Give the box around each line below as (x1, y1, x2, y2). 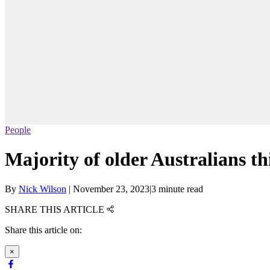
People (5, 125, 31, 136)
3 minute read (151, 183, 203, 194)
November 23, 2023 (73, 183, 149, 194)
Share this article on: (5, 224, 82, 235)
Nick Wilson (19, 183, 66, 194)
